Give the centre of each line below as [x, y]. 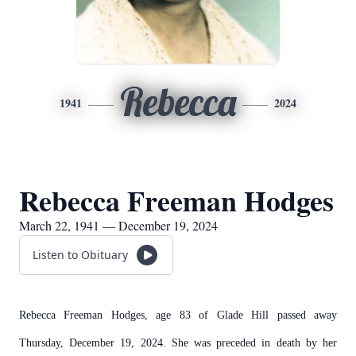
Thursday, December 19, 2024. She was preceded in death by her [178, 343]
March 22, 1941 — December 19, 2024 [118, 225]
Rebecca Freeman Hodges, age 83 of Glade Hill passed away [178, 315]
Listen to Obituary [80, 255]
